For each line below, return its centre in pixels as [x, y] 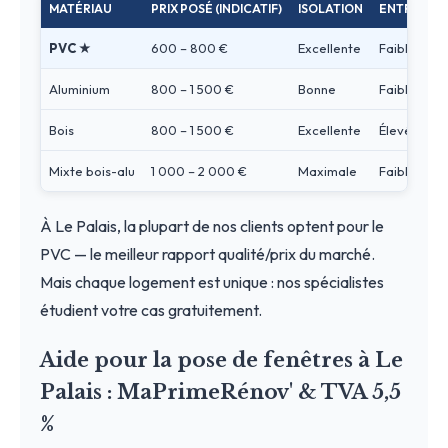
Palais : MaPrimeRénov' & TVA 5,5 [220, 391]
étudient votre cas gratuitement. [151, 309]
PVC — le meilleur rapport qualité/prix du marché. [207, 253]
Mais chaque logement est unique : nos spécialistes [212, 281]
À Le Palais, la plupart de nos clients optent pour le [212, 225]
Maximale [327, 170]
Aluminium [79, 88]
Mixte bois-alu [92, 170]
